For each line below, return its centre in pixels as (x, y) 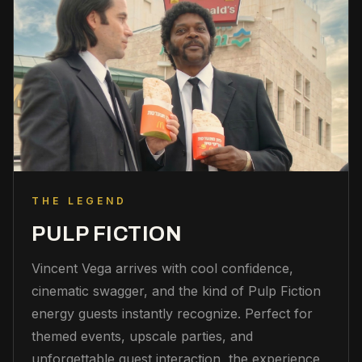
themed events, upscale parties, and (142, 337)
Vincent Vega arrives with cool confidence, (162, 269)
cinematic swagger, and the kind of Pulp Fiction (176, 291)
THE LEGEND (80, 201)
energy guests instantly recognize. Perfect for (172, 314)
